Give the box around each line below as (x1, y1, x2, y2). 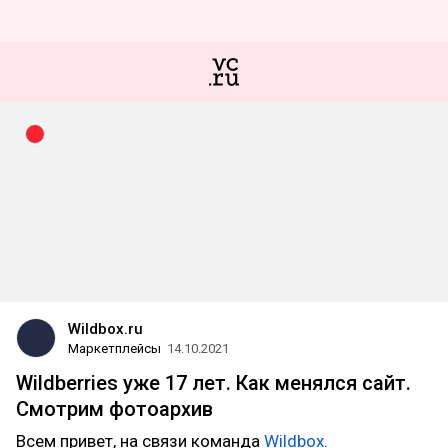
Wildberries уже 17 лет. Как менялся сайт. (16, 371, 411, 395)
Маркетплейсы (68, 341, 161, 356)
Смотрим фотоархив (16, 397, 213, 421)
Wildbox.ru (68, 320, 143, 338)
